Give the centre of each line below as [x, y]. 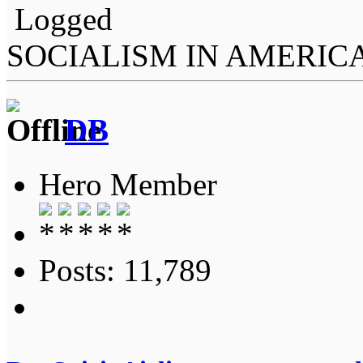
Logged [60, 19]
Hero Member [128, 184]
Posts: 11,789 [125, 270]
